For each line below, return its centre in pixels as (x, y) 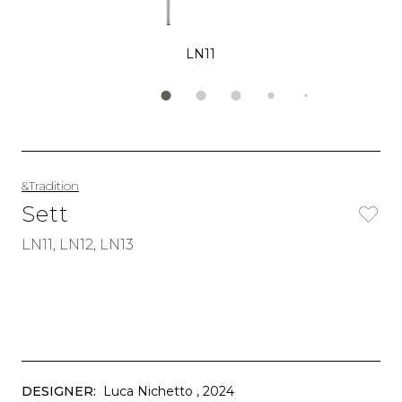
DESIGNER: (59, 391)
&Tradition (50, 186)
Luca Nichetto (148, 391)
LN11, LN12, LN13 (78, 245)
